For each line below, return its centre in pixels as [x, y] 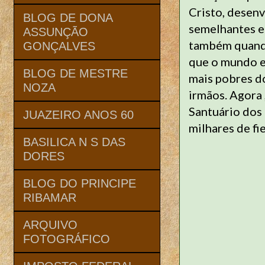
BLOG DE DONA [68, 17]
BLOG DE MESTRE [75, 73]
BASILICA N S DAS [74, 142]
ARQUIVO [50, 224]
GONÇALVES [59, 46]
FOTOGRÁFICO [67, 239]
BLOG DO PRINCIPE [80, 183]
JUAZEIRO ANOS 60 [78, 114]
